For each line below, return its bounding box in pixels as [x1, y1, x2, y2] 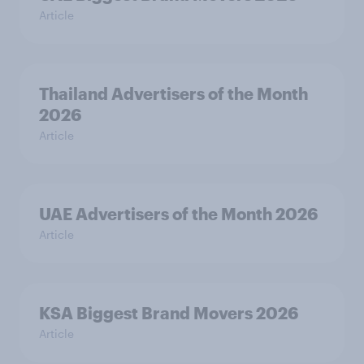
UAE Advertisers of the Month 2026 [39, 204, 318, 224]
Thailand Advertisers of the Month [39, 84, 308, 104]
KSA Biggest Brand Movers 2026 [39, 303, 298, 323]
